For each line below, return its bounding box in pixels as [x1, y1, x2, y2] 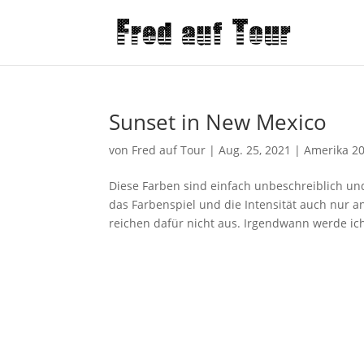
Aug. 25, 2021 [219, 142, 292, 158]
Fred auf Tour [132, 142, 206, 158]
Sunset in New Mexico [109, 107, 327, 136]
